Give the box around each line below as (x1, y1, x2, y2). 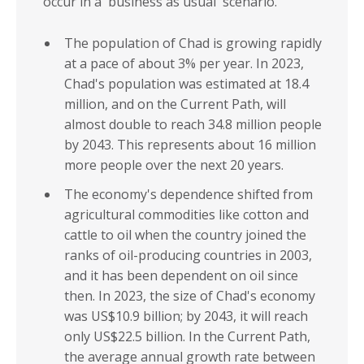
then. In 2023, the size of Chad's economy (64, 287, 315, 305)
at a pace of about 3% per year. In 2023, (64, 54, 304, 73)
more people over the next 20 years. (64, 156, 284, 175)
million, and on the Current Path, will (64, 95, 286, 114)
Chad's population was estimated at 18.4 (64, 75, 309, 93)
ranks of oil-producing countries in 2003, (64, 246, 312, 265)
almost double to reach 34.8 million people (64, 115, 322, 134)
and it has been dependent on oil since (64, 266, 298, 285)
